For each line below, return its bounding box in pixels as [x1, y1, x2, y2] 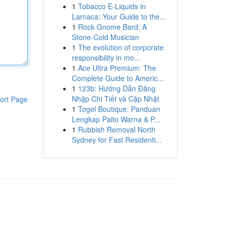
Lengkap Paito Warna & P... [71, 114, 160, 124]
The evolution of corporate [78, 42, 164, 52]
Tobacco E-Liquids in [78, 1, 146, 11]
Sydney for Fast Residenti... [71, 135, 162, 145]
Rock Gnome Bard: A [78, 22, 147, 32]
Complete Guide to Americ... [71, 73, 164, 83]
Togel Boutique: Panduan [78, 104, 160, 114]
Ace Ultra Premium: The [78, 63, 156, 73]
